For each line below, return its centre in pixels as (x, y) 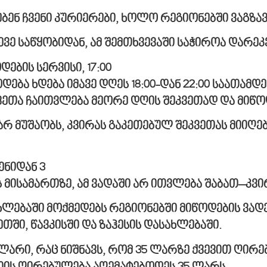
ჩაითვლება (58, 102)
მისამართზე (38, 184)
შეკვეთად (190, 102)
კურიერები (85, 19)
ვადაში (111, 184)
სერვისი (59, 68)
